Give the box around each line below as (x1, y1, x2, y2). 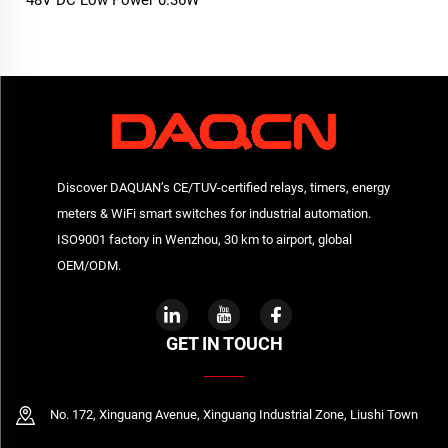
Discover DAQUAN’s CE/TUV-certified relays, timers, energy (56, 180, 390, 196)
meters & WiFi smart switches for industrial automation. (56, 206, 371, 222)
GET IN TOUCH (165, 333, 283, 355)
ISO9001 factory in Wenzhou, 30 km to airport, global (56, 232, 352, 248)
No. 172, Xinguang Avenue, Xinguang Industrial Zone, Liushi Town (50, 407, 418, 423)
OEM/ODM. (56, 258, 121, 274)
